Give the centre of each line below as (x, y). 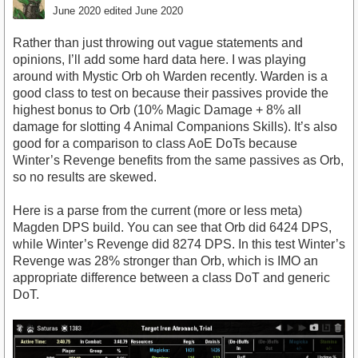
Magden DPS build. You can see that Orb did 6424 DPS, (172, 227)
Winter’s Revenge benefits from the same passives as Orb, (178, 160)
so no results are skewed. (85, 177)
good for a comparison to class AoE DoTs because (155, 143)
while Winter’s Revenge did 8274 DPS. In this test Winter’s (179, 244)
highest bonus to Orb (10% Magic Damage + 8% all (157, 109)
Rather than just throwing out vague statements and (158, 42)
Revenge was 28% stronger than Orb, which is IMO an (165, 261)
